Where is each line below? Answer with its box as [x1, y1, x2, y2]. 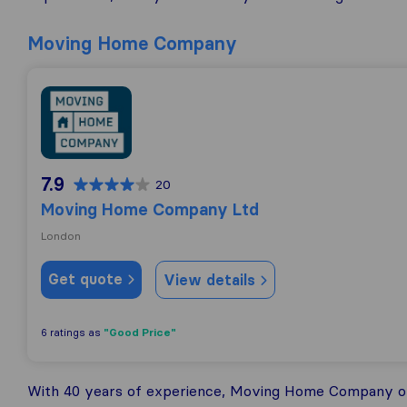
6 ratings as [41, 326, 104, 339]
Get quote [48, 270, 127, 288]
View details [164, 271, 260, 289]
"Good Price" [104, 325, 176, 339]
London [41, 229, 81, 243]
